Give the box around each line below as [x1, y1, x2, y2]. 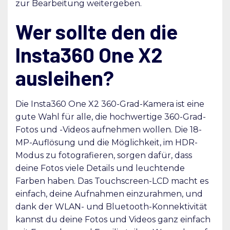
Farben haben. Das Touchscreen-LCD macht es [15, 176, 208, 186]
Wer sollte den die [15, 18, 178, 44]
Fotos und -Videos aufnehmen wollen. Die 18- [15, 124, 202, 135]
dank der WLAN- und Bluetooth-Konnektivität [15, 201, 207, 212]
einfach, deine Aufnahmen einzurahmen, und [15, 188, 203, 199]
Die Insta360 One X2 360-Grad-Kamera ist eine [15, 99, 204, 109]
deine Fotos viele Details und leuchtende [15, 163, 185, 173]
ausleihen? [15, 65, 114, 90]
